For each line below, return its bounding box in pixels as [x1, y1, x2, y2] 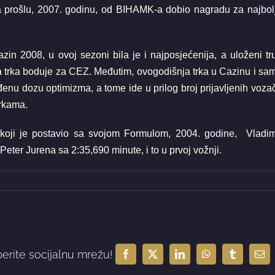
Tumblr [231, 253, 260, 263]
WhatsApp [205, 253, 247, 263]
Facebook [125, 253, 163, 263]
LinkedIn [179, 253, 215, 263]
